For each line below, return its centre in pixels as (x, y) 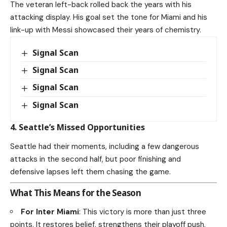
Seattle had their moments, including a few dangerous (105, 147)
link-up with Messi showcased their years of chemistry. (106, 30)
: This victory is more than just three (143, 212)
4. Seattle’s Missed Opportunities (78, 127)
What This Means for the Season (76, 193)
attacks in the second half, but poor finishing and (96, 159)
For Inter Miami (50, 212)
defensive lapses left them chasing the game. (90, 172)
